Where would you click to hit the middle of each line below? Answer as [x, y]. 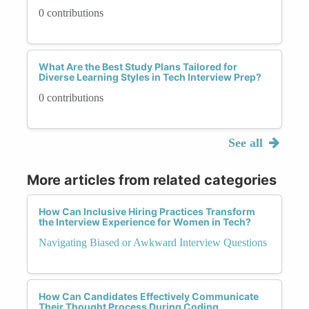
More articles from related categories [152, 180]
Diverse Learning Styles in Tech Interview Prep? [150, 77]
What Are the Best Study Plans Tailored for [138, 66]
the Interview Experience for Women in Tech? [145, 221]
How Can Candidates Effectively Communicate [149, 296]
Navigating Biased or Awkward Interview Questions [153, 242]
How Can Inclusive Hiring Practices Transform [147, 211]
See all [247, 142]
